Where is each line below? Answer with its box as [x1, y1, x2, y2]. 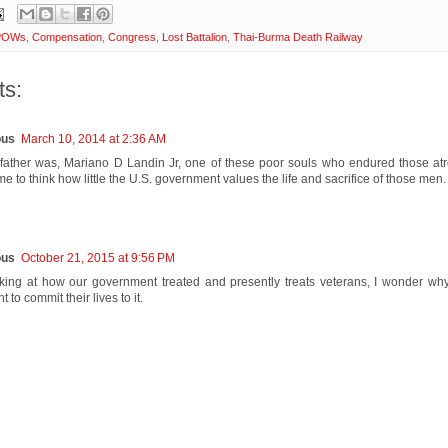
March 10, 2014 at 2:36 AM [20, 132, 166, 147]
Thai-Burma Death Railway [232, 31, 363, 44]
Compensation [31, 31, 102, 44]
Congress [107, 31, 156, 44]
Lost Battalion [161, 31, 227, 44]
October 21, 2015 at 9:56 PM [20, 251, 175, 266]
